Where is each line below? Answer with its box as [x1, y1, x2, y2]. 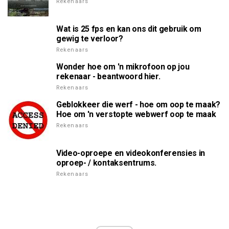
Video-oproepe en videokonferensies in [56, 148, 205, 158]
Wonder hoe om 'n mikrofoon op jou [56, 62, 190, 72]
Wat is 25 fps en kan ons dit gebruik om [56, 24, 201, 34]
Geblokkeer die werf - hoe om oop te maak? [56, 100, 220, 109]
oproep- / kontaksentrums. [56, 158, 156, 168]
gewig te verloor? [56, 34, 123, 43]
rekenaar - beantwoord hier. [56, 72, 161, 81]
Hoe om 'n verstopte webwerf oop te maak [56, 109, 216, 119]
